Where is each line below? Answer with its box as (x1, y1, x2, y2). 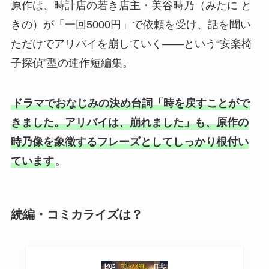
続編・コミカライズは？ (10, 207, 143, 221)
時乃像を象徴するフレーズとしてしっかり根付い (10, 136, 249, 148)
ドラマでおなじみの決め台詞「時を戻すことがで (11, 97, 250, 110)
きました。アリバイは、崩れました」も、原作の (10, 116, 249, 129)
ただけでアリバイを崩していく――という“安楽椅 (10, 37, 252, 50)
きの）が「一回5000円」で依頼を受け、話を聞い (10, 18, 251, 31)
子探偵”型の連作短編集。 (10, 56, 133, 69)
